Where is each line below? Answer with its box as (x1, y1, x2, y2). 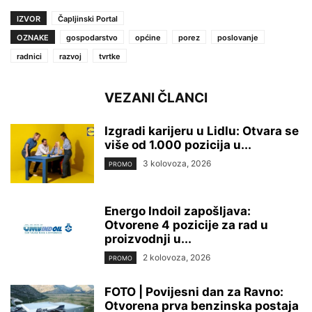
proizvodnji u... (104, 231, 192, 246)
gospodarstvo (66, 32, 118, 42)
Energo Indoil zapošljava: (104, 203, 251, 218)
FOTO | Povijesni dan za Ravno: (104, 284, 283, 299)
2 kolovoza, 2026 (143, 251, 210, 263)
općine (135, 32, 161, 42)
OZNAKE (17, 32, 49, 42)
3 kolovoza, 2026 (143, 157, 211, 169)
